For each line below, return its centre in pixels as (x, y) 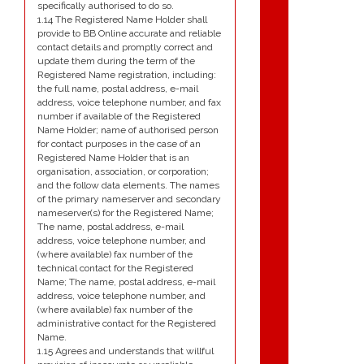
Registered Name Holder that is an (113, 158)
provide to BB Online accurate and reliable (129, 34)
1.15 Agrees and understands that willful (126, 351)
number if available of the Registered (119, 117)
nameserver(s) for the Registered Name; (126, 213)
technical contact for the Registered (115, 269)
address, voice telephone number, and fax (129, 103)
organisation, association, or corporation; (123, 172)
